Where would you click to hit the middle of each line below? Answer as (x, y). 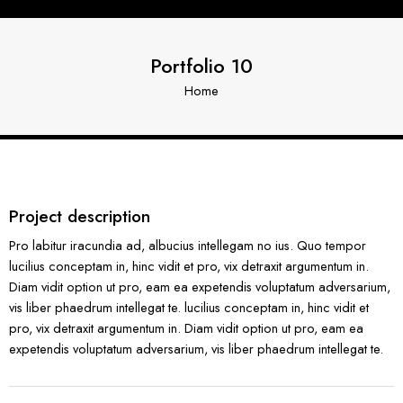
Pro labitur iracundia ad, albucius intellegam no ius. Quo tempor (188, 246)
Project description (80, 216)
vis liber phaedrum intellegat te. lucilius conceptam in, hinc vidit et (189, 308)
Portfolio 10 (201, 66)
